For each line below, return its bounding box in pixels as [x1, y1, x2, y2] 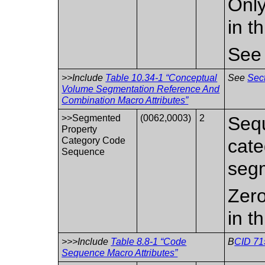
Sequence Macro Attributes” [62, 247, 178, 258]
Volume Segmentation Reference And [62, 83, 220, 94]
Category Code [62, 135, 126, 146]
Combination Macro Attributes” [62, 95, 189, 105]
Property [62, 124, 98, 134]
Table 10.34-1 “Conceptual [105, 72, 218, 83]
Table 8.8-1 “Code [111, 236, 187, 247]
